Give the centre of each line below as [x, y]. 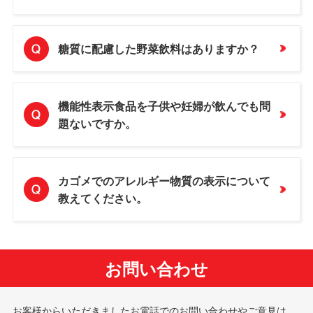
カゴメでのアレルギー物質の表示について [164, 180]
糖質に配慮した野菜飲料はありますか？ [158, 48]
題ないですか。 [97, 123]
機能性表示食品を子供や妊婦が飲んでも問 [164, 105]
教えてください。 [102, 198]
